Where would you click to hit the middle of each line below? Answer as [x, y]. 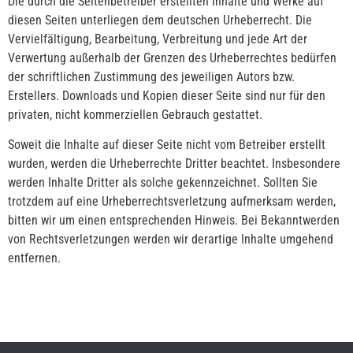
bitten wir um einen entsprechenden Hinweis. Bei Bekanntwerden [174, 221]
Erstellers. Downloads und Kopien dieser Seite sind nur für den [167, 95]
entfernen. [34, 258]
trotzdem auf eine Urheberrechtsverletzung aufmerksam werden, [172, 202]
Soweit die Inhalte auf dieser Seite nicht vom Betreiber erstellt [167, 145]
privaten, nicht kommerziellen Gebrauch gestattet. [135, 114]
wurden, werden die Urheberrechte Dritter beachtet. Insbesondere [174, 164]
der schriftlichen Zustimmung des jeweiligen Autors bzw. [151, 76]
